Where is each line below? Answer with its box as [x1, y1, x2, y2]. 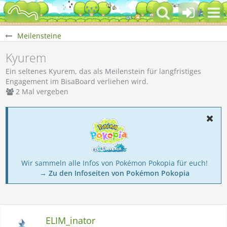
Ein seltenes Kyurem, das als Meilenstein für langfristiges [6, 66, 201, 76]
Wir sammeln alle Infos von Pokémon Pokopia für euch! [21, 158, 208, 168]
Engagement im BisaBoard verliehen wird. [6, 77, 148, 86]
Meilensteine [17, 31, 61, 41]
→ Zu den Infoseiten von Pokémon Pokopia [40, 168, 190, 178]
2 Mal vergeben [16, 87, 68, 96]
